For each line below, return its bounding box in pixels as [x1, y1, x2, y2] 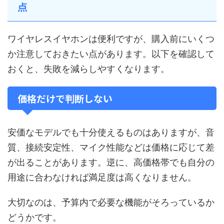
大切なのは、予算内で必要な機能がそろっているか [7, 197, 214, 207]
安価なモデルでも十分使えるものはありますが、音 [7, 127, 214, 137]
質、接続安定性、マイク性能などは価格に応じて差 [7, 142, 214, 152]
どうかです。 [7, 212, 61, 222]
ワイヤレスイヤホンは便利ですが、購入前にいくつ [7, 33, 214, 44]
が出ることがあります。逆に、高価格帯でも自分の [7, 157, 214, 167]
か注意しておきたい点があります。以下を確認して [7, 48, 214, 59]
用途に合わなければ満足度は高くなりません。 [7, 172, 196, 182]
